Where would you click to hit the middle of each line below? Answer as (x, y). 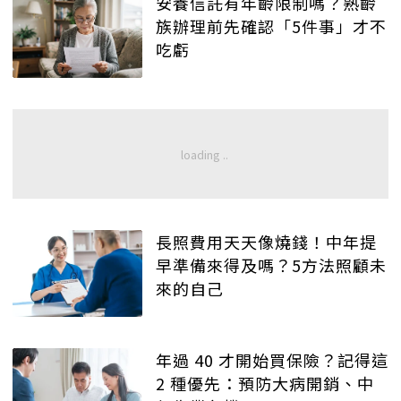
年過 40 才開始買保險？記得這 (272, 359)
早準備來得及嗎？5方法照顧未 (271, 265)
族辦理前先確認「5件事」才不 (271, 26)
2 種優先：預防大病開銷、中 (265, 383)
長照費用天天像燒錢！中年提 (266, 242)
